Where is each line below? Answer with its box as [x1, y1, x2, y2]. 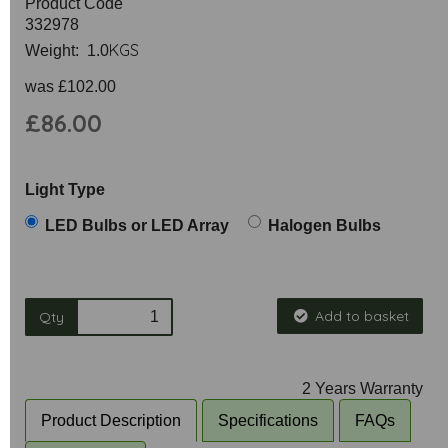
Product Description [41, 412, 181, 429]
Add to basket [314, 307, 409, 325]
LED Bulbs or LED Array [45, 217, 229, 234]
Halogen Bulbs [268, 217, 381, 234]
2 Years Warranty [302, 380, 423, 397]
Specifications [218, 412, 318, 429]
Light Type [25, 181, 105, 198]
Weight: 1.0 [25, 42, 109, 59]
